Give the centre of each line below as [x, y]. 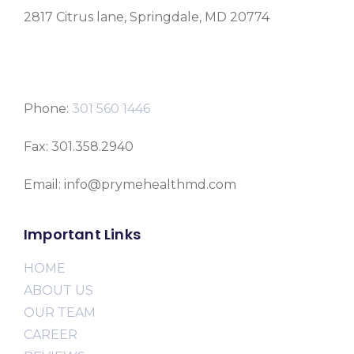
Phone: [48, 108]
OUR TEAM [60, 312]
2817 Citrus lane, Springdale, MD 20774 [148, 17]
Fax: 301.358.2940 [79, 146]
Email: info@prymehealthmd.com [130, 184]
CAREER [51, 334]
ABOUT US [58, 290]
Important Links [82, 234]
